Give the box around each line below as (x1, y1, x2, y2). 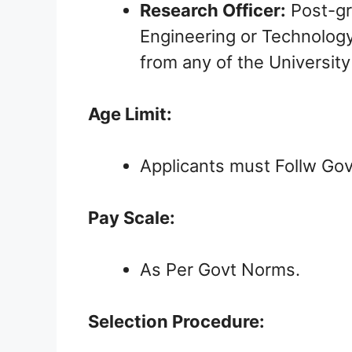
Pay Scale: (88, 207, 175, 229)
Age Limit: (88, 104, 172, 125)
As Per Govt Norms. (140, 259, 300, 280)
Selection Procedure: (88, 311, 265, 332)
